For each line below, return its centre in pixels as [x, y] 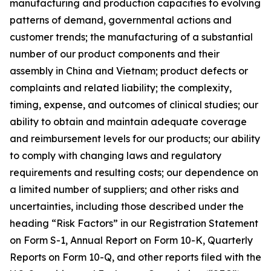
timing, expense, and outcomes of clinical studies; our [134, 105]
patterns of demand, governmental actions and [121, 20]
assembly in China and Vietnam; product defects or [129, 71]
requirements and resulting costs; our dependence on [134, 172]
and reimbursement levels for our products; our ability [135, 139]
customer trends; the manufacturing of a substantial [131, 37]
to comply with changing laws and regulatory [116, 155]
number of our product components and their [115, 54]
